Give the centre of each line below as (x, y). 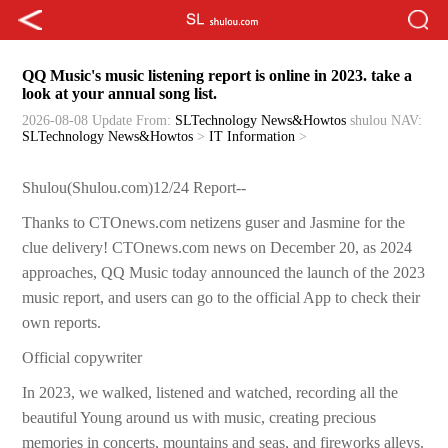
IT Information (252, 137)
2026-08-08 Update (77, 121)
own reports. (62, 323)
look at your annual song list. (120, 94)
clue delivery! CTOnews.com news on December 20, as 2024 (217, 248)
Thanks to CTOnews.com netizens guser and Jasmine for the (214, 223)
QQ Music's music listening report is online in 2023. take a (217, 76)
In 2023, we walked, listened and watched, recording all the (210, 393)
